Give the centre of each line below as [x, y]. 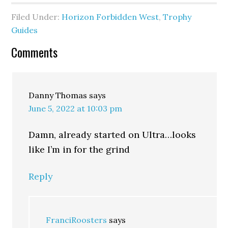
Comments [35, 52]
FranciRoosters [77, 220]
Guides [25, 30]
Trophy [177, 17]
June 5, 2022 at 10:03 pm [76, 108]
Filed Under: [37, 17]
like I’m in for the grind [79, 149]
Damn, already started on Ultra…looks [112, 135]
